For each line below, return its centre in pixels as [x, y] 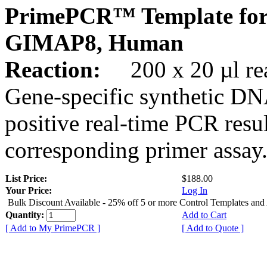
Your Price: [29, 190]
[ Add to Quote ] [213, 228]
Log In [195, 190]
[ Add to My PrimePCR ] [53, 228]
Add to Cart [204, 215]
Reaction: [56, 69]
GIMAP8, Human [94, 42]
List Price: [27, 178]
